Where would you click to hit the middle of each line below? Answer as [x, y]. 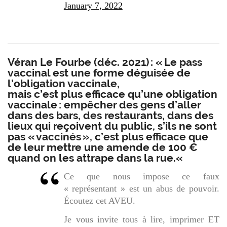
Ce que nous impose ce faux [141, 176]
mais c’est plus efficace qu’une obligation [113, 94]
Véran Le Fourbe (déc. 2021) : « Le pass [105, 62]
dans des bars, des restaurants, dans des [111, 116]
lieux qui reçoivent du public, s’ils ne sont [112, 126]
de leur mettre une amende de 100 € [103, 147]
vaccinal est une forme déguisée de [99, 73]
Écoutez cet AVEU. [99, 200]
